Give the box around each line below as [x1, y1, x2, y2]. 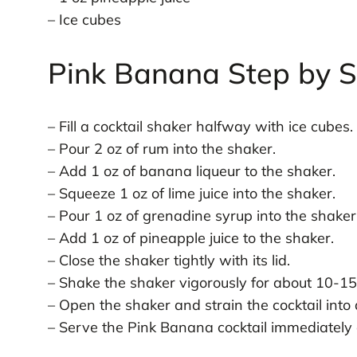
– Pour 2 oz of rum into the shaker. [47, 139, 276, 159]
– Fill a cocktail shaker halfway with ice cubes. [47, 117, 353, 136]
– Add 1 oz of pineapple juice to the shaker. [47, 229, 334, 248]
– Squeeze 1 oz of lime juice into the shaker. [47, 184, 335, 203]
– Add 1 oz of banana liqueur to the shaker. [47, 162, 335, 181]
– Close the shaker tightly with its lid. [47, 251, 290, 270]
